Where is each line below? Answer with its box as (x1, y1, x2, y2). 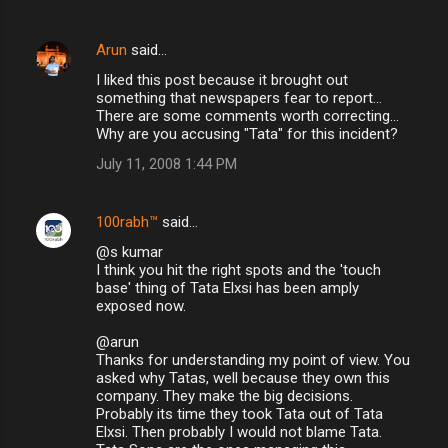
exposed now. (96, 296, 186, 315)
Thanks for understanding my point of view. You (96, 350, 410, 369)
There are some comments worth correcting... (96, 106, 399, 125)
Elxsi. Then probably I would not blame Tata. (96, 422, 382, 441)
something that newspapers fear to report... (96, 88, 382, 107)
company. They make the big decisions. (96, 386, 353, 405)
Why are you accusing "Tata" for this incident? (96, 124, 398, 143)
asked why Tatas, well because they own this (96, 368, 390, 387)
